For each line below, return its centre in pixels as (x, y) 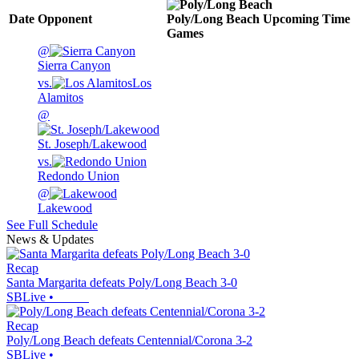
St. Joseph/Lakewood (92, 144)
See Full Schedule (52, 225)
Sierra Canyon (74, 66)
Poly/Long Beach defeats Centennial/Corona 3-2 (129, 341)
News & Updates (50, 240)
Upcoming (291, 19)
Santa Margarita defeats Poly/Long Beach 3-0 (122, 283)
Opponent (65, 19)
